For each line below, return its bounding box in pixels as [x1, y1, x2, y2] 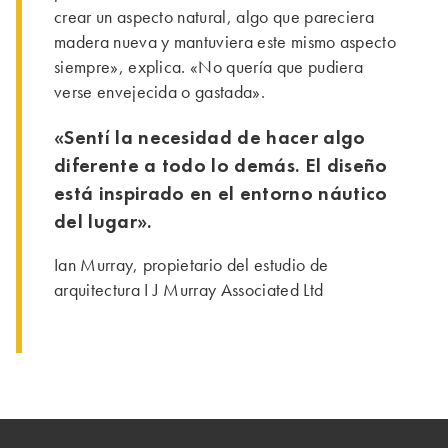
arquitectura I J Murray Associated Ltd [54, 279, 324, 302]
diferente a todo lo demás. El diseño [54, 152, 388, 179]
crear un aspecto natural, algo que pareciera [54, 6, 375, 29]
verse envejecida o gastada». [54, 81, 265, 104]
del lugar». [54, 208, 152, 235]
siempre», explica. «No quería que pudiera [54, 56, 364, 79]
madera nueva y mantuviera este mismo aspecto [54, 31, 397, 54]
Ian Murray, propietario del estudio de [54, 254, 329, 277]
